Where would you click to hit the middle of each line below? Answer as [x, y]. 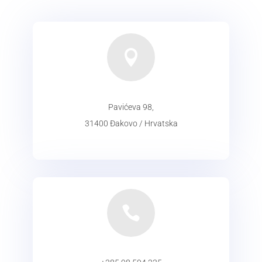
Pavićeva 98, [131, 107]
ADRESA [131, 140]
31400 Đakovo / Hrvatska [131, 123]
